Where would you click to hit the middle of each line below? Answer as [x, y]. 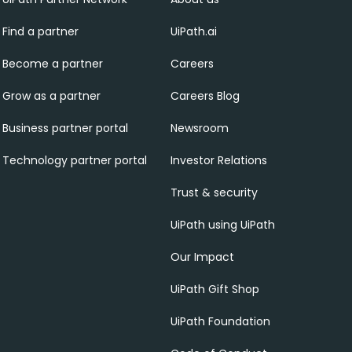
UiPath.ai [194, 31]
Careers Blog [205, 96]
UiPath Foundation [221, 321]
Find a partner [40, 31]
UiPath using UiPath [223, 225]
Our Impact [203, 257]
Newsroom [200, 128]
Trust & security [214, 192]
